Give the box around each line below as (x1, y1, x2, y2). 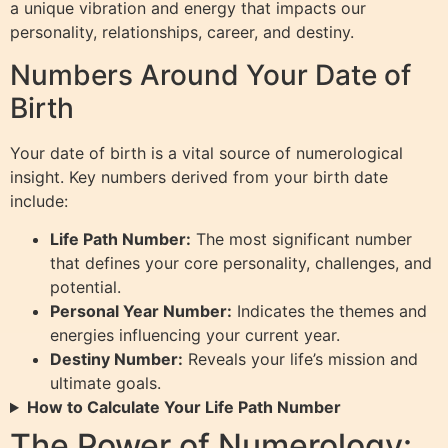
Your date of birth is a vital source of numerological (10, 142, 403, 163)
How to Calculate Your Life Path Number (26, 397, 341, 418)
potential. (50, 277, 121, 298)
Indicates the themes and (232, 301, 427, 322)
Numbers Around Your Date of (10, 57, 411, 92)
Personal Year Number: (50, 301, 232, 322)
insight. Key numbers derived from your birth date (10, 166, 388, 187)
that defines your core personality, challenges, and (50, 253, 432, 274)
